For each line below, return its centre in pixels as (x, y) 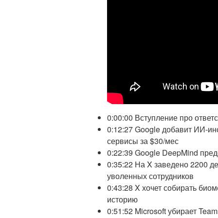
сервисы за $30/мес (143, 141)
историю (122, 200)
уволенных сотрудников (150, 176)
